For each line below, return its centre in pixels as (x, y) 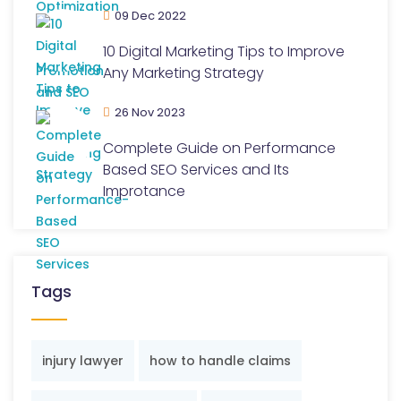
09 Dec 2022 (150, 16)
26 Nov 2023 (150, 112)
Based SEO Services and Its (196, 170)
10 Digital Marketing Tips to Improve (224, 51)
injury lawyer (83, 361)
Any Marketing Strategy (183, 73)
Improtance (144, 191)
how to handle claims (220, 361)
